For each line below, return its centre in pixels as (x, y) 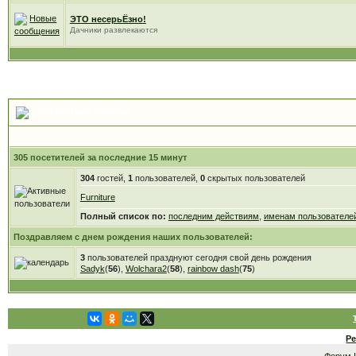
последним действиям (213, 216)
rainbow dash (213, 269)
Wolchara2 (146, 269)
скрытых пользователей (255, 178)
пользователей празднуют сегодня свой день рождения (198, 257)
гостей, (111, 178)
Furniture (97, 197)
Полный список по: (123, 216)
